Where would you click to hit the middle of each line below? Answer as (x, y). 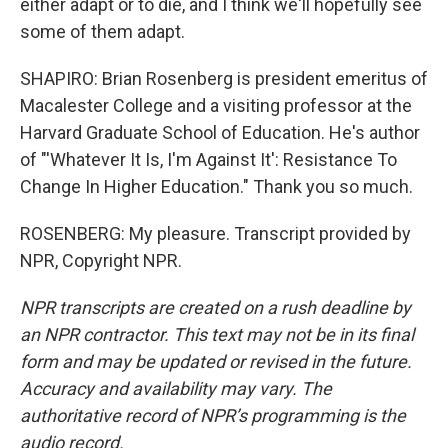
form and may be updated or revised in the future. (216, 361)
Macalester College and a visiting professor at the (216, 105)
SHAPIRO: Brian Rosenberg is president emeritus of (224, 78)
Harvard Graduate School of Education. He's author (220, 132)
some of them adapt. (102, 31)
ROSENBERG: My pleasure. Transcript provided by (215, 233)
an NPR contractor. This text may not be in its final (217, 334)
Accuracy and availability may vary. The (176, 388)
